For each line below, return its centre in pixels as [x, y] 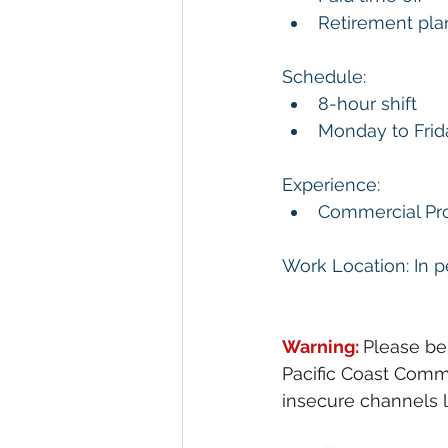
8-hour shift [367, 103]
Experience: [331, 184]
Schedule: [324, 76]
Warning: [322, 346]
